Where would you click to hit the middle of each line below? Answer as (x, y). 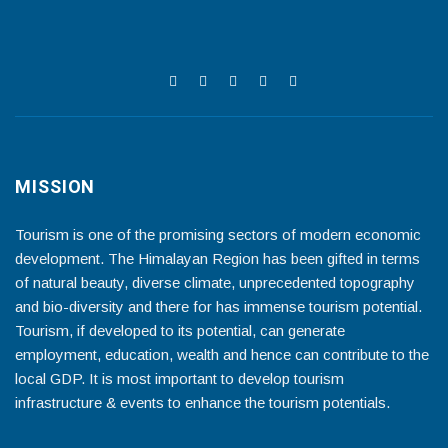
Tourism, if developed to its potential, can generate (180, 331)
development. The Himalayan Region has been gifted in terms (217, 259)
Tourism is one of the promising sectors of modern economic (218, 235)
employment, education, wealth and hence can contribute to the (222, 355)
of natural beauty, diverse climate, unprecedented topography (215, 283)
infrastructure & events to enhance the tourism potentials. (202, 403)
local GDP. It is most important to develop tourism (179, 379)
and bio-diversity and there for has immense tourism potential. (218, 307)
